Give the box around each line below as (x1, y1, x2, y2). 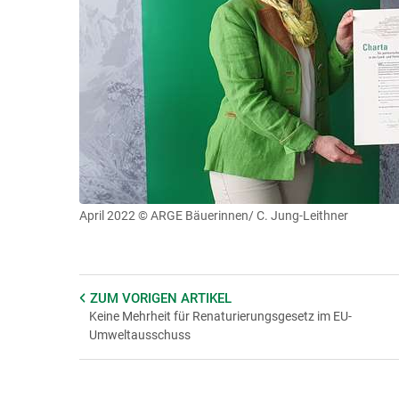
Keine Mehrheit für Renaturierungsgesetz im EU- (88, 308, 352, 323)
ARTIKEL (180, 289, 232, 306)
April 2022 (78, 208, 135, 223)
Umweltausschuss (88, 327, 191, 342)
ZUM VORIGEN (89, 289, 181, 306)
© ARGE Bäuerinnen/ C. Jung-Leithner (137, 208, 348, 223)
